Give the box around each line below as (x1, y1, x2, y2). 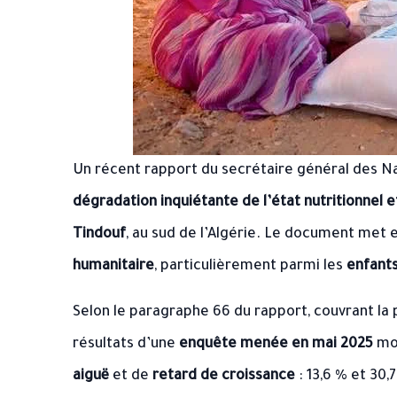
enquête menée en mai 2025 (179, 337, 373, 353)
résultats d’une (73, 337, 179, 353)
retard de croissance (152, 369, 295, 385)
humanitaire (73, 259, 154, 275)
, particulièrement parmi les (154, 259, 346, 275)
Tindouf (73, 227, 126, 243)
